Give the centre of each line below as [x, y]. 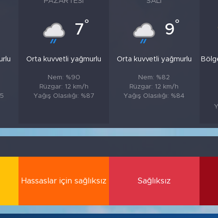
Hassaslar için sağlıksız [64, 181]
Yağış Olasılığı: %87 [64, 96]
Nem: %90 [64, 77]
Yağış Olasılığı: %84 [154, 96]
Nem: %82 [154, 77]
